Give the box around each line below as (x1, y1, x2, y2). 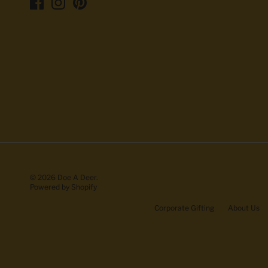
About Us (228, 203, 260, 213)
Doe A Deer (57, 172, 96, 182)
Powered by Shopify (30, 182, 97, 191)
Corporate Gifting (154, 203, 214, 213)
